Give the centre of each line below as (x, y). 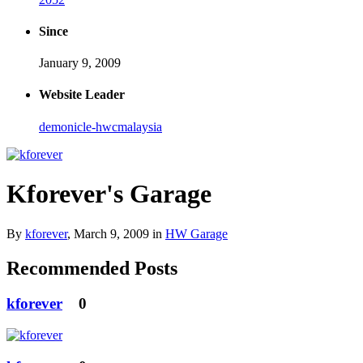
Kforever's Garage (109, 194)
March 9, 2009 (111, 233)
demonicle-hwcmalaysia (100, 126)
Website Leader (82, 95)
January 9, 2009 (80, 63)
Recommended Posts (92, 268)
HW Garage (196, 233)
